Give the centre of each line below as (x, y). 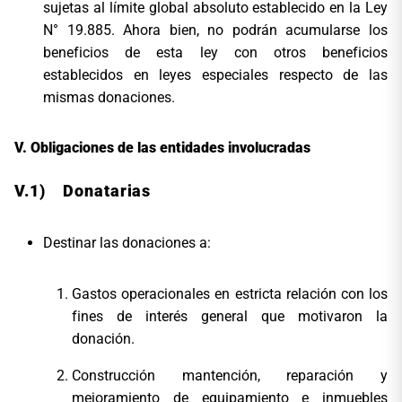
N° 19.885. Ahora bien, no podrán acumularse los (215, 31)
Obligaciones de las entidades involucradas (170, 148)
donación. (103, 338)
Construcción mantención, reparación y (230, 375)
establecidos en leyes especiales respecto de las (215, 75)
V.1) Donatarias (83, 190)
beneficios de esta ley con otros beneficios (215, 53)
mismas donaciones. (109, 98)
